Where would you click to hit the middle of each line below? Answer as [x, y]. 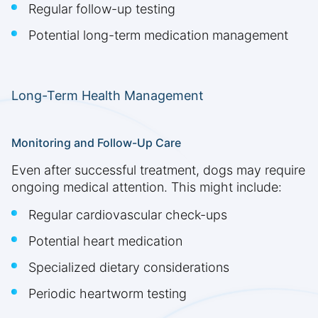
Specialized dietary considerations [129, 268]
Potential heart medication [105, 241]
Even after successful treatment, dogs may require [158, 170]
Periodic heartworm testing [108, 294]
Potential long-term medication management [158, 35]
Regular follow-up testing [102, 9]
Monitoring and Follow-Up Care [96, 143]
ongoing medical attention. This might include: [147, 187]
